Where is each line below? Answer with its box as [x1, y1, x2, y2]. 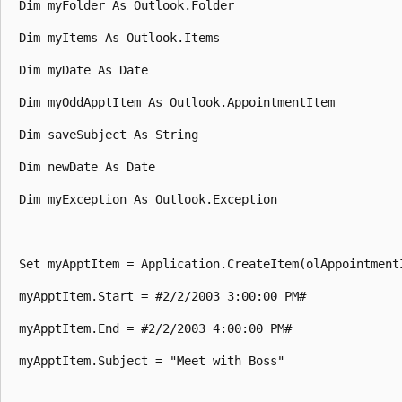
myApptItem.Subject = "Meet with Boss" [12, 353, 292, 368]
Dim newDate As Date [12, 159, 162, 174]
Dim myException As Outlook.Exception [12, 191, 284, 206]
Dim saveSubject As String [12, 127, 205, 142]
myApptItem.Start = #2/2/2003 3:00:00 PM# [12, 288, 313, 303]
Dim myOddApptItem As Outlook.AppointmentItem [12, 94, 342, 109]
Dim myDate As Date [12, 62, 155, 77]
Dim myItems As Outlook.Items [12, 30, 227, 45]
